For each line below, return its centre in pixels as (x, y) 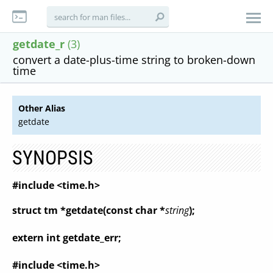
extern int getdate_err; (67, 238)
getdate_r (39, 44)
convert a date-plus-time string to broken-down (134, 60)
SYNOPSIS (53, 158)
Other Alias (42, 108)
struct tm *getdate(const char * (89, 210)
